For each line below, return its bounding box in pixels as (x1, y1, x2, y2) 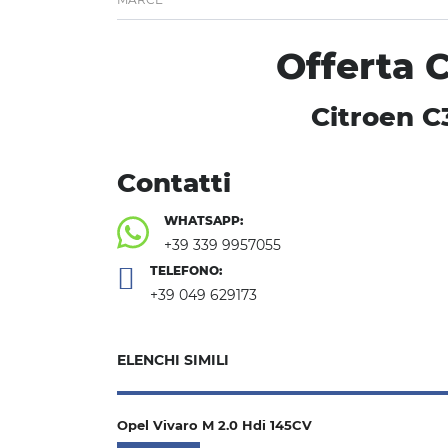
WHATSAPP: (164, 212, 243, 228)
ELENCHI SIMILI (117, 350, 229, 369)
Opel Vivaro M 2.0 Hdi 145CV (117, 416, 312, 433)
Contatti (117, 166, 231, 199)
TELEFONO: (150, 262, 222, 278)
